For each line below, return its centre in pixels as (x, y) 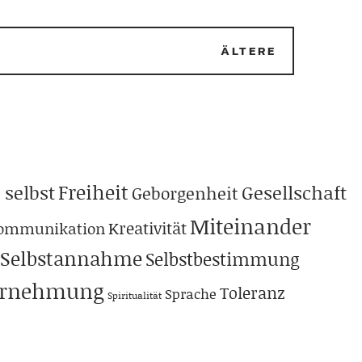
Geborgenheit (185, 193)
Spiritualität (135, 295)
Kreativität (147, 227)
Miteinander (250, 226)
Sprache (191, 293)
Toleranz (252, 292)
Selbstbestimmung (223, 259)
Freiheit (93, 192)
